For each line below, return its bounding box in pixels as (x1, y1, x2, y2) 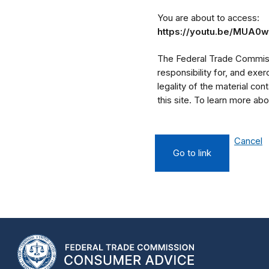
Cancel (234, 136, 262, 147)
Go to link (173, 148, 211, 159)
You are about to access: (157, 13, 259, 24)
